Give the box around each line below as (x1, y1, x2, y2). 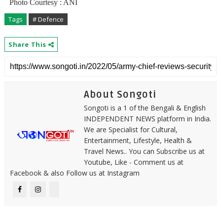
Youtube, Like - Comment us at (83, 157, 184, 167)
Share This (8, 40, 48, 49)
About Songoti (83, 89, 156, 101)
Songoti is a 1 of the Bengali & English (83, 103, 206, 112)
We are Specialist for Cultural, (83, 125, 178, 134)
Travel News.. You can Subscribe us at (83, 147, 205, 156)
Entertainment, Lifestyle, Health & (83, 136, 192, 145)
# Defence (32, 15, 64, 24)
